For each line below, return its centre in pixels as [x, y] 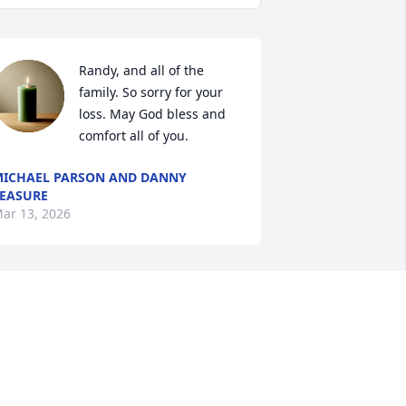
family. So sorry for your [150, 92]
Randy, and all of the [141, 71]
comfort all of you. [133, 136]
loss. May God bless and [152, 114]
